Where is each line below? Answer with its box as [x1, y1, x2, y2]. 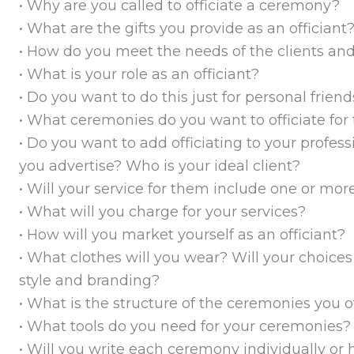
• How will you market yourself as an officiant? [18, 225, 345, 243]
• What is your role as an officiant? [18, 65, 259, 83]
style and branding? [18, 271, 160, 289]
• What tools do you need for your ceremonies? [18, 317, 351, 335]
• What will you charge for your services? [18, 202, 306, 220]
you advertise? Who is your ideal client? [18, 156, 300, 175]
